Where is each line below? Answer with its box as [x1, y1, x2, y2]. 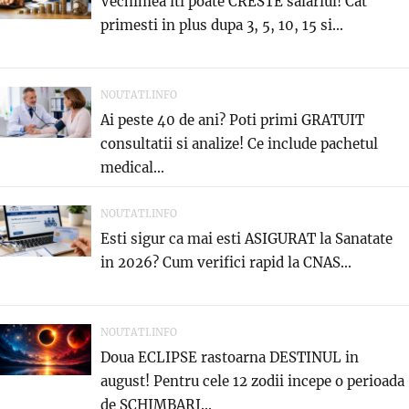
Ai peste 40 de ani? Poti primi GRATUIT [100, 111, 364, 130]
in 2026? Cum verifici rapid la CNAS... [100, 254, 351, 272]
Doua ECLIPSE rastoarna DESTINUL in [100, 349, 359, 367]
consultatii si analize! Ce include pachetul [100, 135, 378, 153]
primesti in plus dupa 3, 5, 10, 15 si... [100, 16, 343, 35]
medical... [100, 159, 164, 177]
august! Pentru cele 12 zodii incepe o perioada [100, 372, 404, 391]
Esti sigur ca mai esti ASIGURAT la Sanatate [100, 230, 393, 248]
